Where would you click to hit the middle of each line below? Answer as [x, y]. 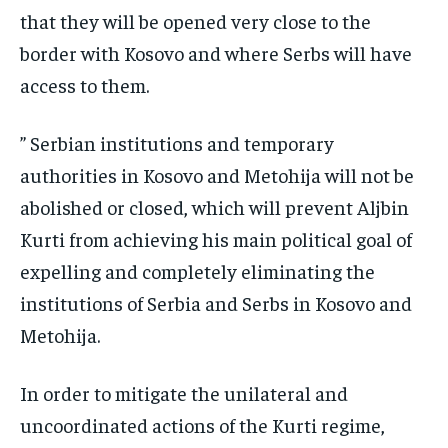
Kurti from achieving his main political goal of [216, 239]
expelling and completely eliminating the [197, 271]
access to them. [84, 85]
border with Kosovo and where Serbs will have [216, 53]
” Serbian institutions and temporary [177, 143]
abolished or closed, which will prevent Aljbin [214, 207]
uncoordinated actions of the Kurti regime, [202, 425]
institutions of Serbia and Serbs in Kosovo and [216, 303]
